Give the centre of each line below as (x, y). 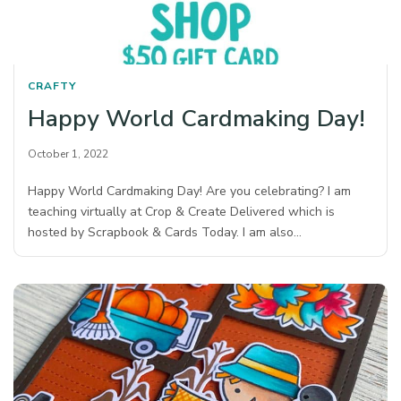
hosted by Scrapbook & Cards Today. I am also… (165, 232)
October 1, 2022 (68, 154)
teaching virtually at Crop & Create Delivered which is (182, 211)
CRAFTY (52, 85)
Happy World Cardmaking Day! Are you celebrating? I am (190, 191)
